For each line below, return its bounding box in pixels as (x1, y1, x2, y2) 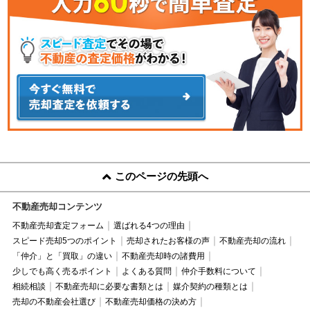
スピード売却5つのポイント (12, 236, 117, 246)
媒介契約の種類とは (172, 282, 248, 292)
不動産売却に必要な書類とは (55, 282, 163, 292)
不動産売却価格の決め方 (104, 297, 197, 307)
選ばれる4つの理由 (113, 221, 185, 231)
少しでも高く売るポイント (12, 266, 112, 277)
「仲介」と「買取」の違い (12, 251, 112, 262)
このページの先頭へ (114, 170, 208, 183)
